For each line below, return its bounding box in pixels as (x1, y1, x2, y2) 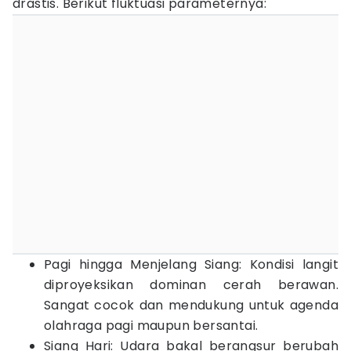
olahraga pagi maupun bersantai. (44, 317, 259, 335)
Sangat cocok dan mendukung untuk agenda (44, 296, 338, 314)
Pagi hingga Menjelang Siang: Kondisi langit (44, 255, 338, 273)
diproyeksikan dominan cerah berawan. (44, 276, 338, 294)
